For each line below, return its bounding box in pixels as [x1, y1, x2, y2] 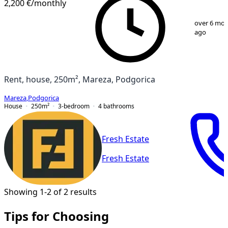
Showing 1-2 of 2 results [4, 187, 97, 196]
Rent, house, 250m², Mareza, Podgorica [4, 75, 155, 83]
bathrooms [103, 102, 134, 109]
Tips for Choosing [4, 210, 109, 222]
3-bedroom [58, 102, 90, 109]
